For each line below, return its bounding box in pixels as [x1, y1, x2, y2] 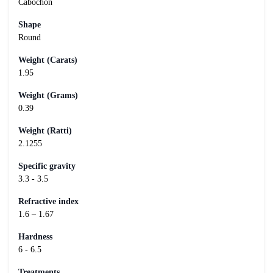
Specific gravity [18, 161, 76, 171]
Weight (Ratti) [18, 126, 72, 135]
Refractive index [18, 196, 79, 206]
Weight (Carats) [18, 55, 77, 65]
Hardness [18, 232, 52, 241]
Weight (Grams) [18, 90, 78, 100]
